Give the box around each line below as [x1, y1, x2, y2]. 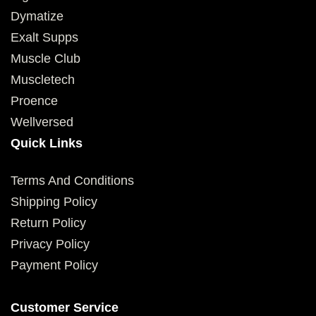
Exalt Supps [11, 30, 78, 45]
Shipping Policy [11, 195, 97, 209]
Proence [11, 94, 58, 109]
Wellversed [11, 115, 73, 130]
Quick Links [11, 136, 83, 151]
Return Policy [11, 216, 86, 231]
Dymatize [11, 9, 63, 24]
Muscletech [11, 73, 75, 87]
